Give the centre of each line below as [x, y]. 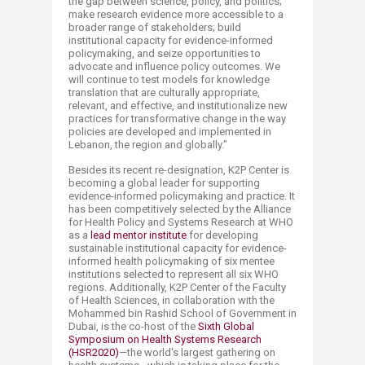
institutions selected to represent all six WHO [174, 274]
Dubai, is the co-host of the [133, 326]
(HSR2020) [94, 352]
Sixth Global [226, 326]
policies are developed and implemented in [170, 131]
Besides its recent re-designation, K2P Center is [179, 169]
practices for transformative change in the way [177, 118]
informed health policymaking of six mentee [172, 261]
